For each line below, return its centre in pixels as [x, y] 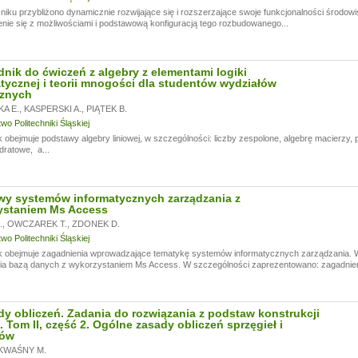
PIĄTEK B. [106, 109]
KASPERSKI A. [52, 109]
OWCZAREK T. [37, 224]
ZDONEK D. [95, 224]
